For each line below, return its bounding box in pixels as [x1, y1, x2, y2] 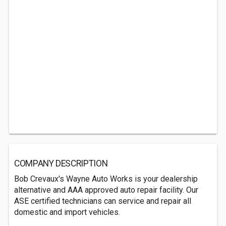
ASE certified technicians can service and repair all [14, 196, 191, 206]
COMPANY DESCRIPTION [14, 158, 108, 168]
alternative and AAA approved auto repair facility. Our [14, 185, 198, 195]
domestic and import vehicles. [14, 207, 120, 217]
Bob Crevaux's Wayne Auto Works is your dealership [14, 174, 198, 184]
